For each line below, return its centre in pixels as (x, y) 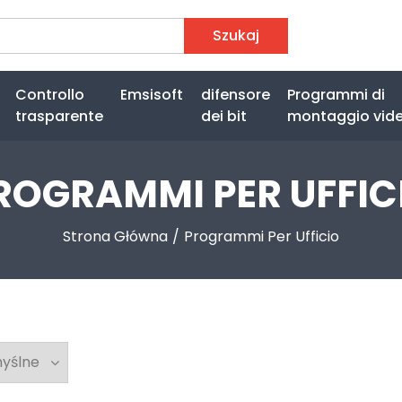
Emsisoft (152, 95)
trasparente (60, 117)
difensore (235, 95)
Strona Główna (115, 237)
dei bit (223, 117)
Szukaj (236, 35)
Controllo (50, 95)
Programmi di (336, 95)
